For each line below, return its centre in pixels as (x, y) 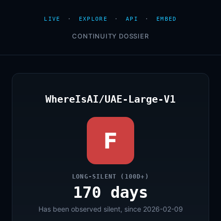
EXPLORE (93, 19)
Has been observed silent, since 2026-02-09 (110, 209)
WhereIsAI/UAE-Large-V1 (110, 99)
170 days (110, 192)
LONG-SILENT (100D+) (110, 177)
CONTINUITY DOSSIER (110, 36)
